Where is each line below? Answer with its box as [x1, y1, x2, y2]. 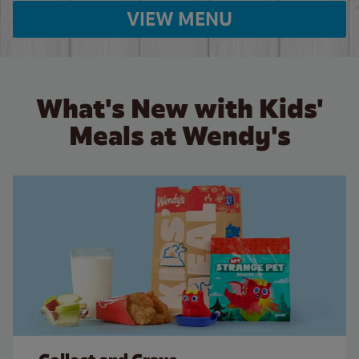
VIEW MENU [127, 6, 232, 31]
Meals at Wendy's [68, 118, 291, 153]
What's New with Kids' [35, 91, 324, 126]
